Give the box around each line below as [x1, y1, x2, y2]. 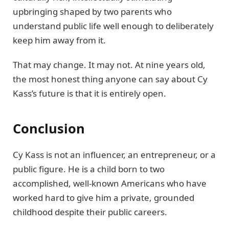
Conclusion [13, 119, 85, 137]
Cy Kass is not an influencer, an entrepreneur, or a [13, 148, 216, 161]
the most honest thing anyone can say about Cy [13, 73, 208, 85]
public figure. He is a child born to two [13, 163, 165, 175]
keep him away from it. [13, 34, 106, 47]
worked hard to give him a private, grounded [13, 191, 194, 203]
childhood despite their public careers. [13, 205, 167, 218]
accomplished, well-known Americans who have [13, 177, 207, 189]
